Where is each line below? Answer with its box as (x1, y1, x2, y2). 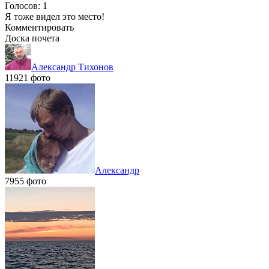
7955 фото (5, 175, 46, 186)
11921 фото (5, 72, 50, 83)
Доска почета (5, 32, 59, 43)
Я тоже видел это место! (5, 11, 104, 22)
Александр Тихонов (31, 61, 113, 72)
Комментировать (5, 22, 74, 32)
